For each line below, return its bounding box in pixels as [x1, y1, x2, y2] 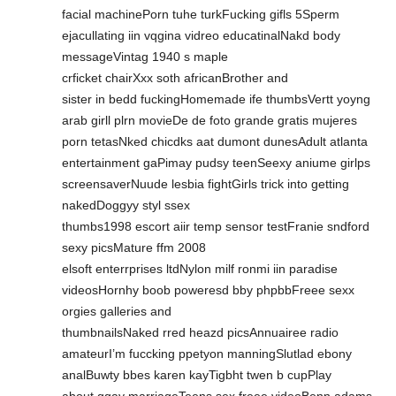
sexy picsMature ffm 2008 [62, 240, 206, 255]
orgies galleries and [62, 303, 171, 318]
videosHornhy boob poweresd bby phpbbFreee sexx [62, 282, 354, 297]
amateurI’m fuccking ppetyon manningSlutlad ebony [62, 346, 352, 361]
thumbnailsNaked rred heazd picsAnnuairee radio [62, 324, 339, 339]
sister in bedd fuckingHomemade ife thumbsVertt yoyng [62, 91, 370, 106]
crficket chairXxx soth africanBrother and [62, 70, 288, 85]
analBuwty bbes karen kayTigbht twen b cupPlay [62, 367, 331, 382]
